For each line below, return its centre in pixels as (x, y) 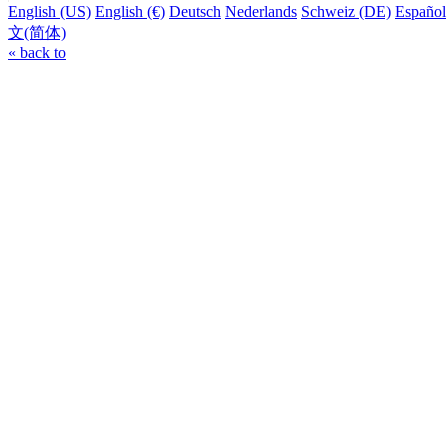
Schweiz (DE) (346, 12)
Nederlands (261, 12)
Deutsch (195, 12)
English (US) (49, 12)
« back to (37, 53)
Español (420, 12)
